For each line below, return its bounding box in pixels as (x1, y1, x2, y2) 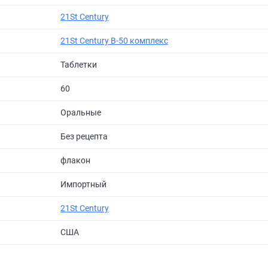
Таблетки (60, 60, 97, 70)
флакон (60, 156, 90, 166)
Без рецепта (60, 132, 108, 142)
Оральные (60, 108, 101, 118)
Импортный (60, 179, 106, 190)
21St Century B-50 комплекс (60, 36, 168, 46)
